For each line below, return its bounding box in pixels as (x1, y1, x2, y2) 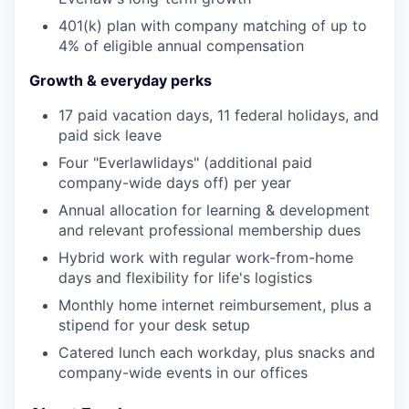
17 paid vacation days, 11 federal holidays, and (58, 105, 379, 124)
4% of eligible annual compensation (58, 36, 304, 55)
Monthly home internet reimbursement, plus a (58, 295, 372, 314)
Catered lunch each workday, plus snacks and (58, 342, 375, 362)
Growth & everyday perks (29, 70, 212, 89)
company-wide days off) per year (58, 173, 291, 192)
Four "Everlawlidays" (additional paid (58, 152, 312, 172)
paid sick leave (58, 125, 162, 144)
